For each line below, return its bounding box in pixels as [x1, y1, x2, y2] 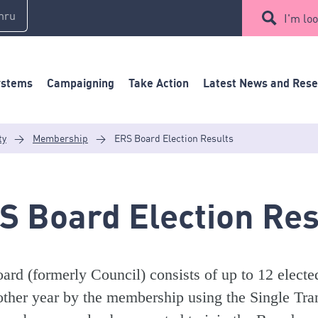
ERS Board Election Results [114, 132, 234, 144]
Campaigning [47, 75, 114, 90]
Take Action [128, 75, 189, 90]
